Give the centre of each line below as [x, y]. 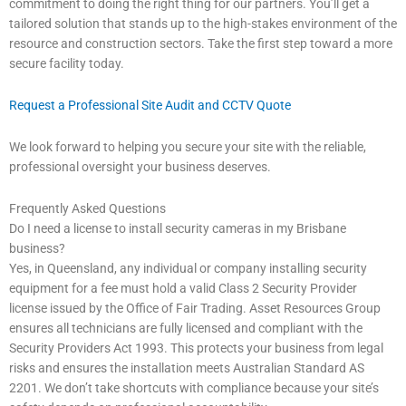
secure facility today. [67, 64]
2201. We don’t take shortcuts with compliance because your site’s [194, 388]
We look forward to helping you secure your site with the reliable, [188, 147]
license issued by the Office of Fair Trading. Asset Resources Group [195, 309]
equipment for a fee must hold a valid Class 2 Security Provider [183, 289]
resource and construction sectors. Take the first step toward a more [201, 44]
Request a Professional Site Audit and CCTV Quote [150, 106]
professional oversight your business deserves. [140, 167]
